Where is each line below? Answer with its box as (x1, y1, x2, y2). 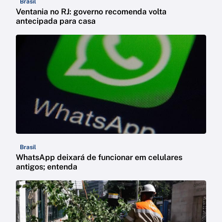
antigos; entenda (16, 162, 77, 172)
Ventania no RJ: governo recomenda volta (16, 7, 166, 17)
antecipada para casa (16, 16, 96, 26)
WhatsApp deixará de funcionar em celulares (16, 153, 182, 163)
